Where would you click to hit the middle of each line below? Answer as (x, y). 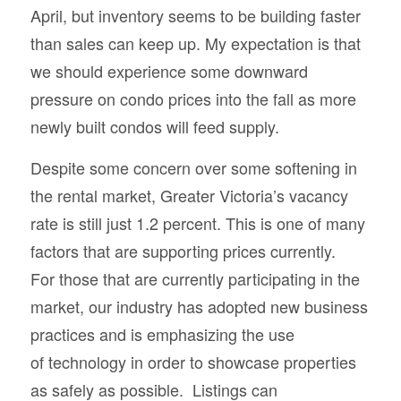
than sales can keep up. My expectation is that (195, 43)
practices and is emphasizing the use (162, 334)
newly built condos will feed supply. (154, 127)
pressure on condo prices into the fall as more (193, 99)
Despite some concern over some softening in (193, 168)
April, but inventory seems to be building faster (195, 16)
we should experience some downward (169, 71)
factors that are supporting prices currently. (183, 251)
